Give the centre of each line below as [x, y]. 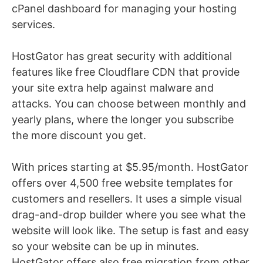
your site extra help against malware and [113, 88]
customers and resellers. [72, 199]
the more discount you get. [79, 136]
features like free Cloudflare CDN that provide [126, 72]
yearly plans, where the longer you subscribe [123, 120]
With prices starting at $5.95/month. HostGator [130, 167]
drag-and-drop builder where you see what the [129, 215]
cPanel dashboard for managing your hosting [124, 9]
